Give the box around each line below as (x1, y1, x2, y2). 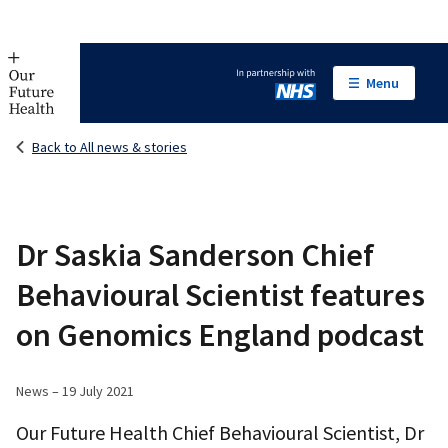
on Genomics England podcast (16, 315, 424, 355)
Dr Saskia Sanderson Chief (16, 235, 374, 275)
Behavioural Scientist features (16, 275, 425, 315)
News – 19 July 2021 (16, 382, 134, 400)
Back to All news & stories (32, 138, 187, 156)
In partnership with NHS (236, 84, 402, 105)
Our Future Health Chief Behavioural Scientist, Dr (16, 420, 424, 445)
